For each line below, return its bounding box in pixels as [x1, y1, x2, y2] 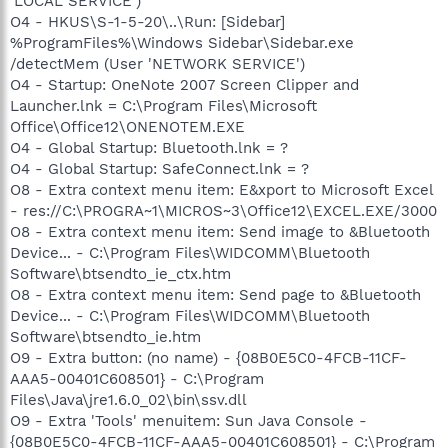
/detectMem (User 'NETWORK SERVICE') [10, 54, 305, 73]
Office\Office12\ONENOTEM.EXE [10, 117, 245, 136]
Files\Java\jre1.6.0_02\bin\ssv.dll [10, 390, 247, 409]
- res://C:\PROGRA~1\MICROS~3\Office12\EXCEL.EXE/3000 [10, 201, 437, 220]
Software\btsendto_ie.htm [10, 327, 201, 346]
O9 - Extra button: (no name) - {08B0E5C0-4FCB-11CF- [10, 348, 407, 367]
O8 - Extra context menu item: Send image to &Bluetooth [10, 222, 430, 241]
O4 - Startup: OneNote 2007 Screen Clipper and [10, 75, 359, 94]
